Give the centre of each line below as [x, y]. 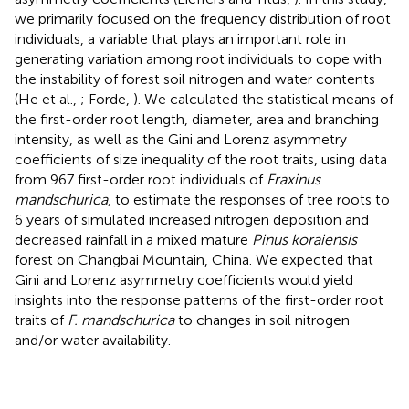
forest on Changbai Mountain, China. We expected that [194, 259]
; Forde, [107, 99]
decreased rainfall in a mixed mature [133, 239]
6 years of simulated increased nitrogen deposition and [192, 219]
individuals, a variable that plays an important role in [180, 38]
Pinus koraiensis [304, 239]
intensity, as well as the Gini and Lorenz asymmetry [181, 139]
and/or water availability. [93, 340]
